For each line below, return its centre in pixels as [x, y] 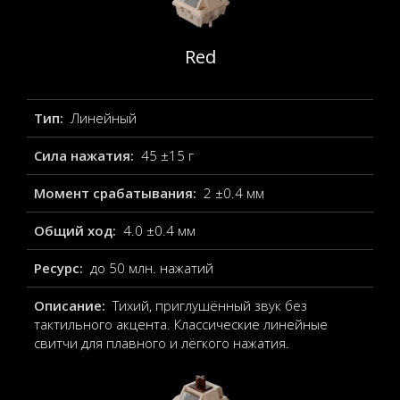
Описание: [71, 305]
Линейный [103, 118]
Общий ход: [77, 230]
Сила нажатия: [86, 155]
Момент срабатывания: [117, 193]
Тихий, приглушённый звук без [209, 305]
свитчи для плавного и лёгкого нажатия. [162, 343]
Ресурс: [60, 268]
